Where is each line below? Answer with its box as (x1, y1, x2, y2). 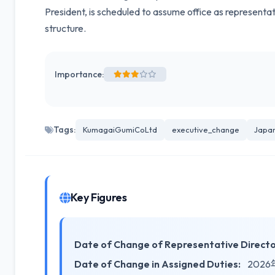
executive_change (172, 125, 239, 134)
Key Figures (70, 190, 127, 204)
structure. (45, 22, 86, 34)
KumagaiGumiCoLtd (83, 125, 157, 134)
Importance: (55, 68, 104, 80)
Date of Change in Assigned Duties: (74, 258, 241, 270)
